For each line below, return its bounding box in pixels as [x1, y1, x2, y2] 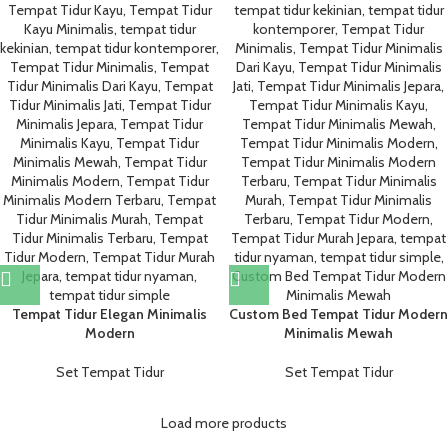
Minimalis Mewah [284, 324, 393, 342]
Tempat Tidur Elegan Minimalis [12, 305, 207, 323]
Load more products [161, 414, 287, 432]
